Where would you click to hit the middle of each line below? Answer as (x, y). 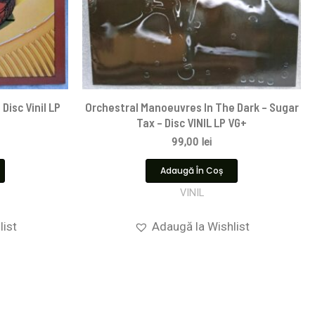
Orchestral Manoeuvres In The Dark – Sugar (192, 107)
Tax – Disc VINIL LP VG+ (192, 122)
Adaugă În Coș (192, 170)
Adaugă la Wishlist (200, 226)
